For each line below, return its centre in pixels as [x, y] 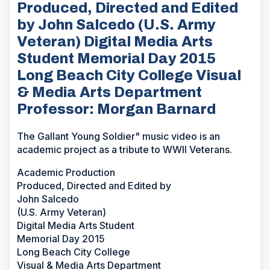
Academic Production [66, 173]
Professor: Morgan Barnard [116, 109]
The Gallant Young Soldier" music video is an [118, 137]
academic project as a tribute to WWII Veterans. [124, 150]
